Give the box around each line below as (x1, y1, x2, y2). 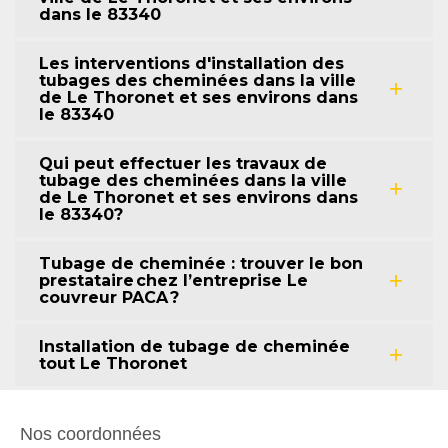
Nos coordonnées (20, 424, 161, 445)
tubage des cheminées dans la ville (39, 171, 347, 191)
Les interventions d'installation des (39, 54, 344, 74)
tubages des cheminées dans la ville (39, 71, 356, 91)
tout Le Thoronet (39, 354, 187, 374)
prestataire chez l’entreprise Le (39, 271, 308, 291)
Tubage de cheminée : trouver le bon (39, 254, 363, 274)
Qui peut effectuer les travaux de (39, 154, 327, 174)
